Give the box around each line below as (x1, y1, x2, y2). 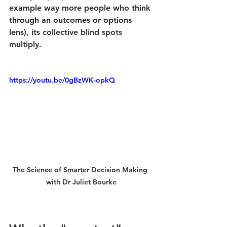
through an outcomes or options (9, 15, 134, 25)
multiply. (9, 39, 42, 49)
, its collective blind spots (26, 27, 125, 37)
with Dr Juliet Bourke (46, 177, 117, 187)
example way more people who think (9, 3, 153, 13)
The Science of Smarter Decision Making (13, 165, 149, 175)
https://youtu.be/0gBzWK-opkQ (9, 75, 115, 85)
